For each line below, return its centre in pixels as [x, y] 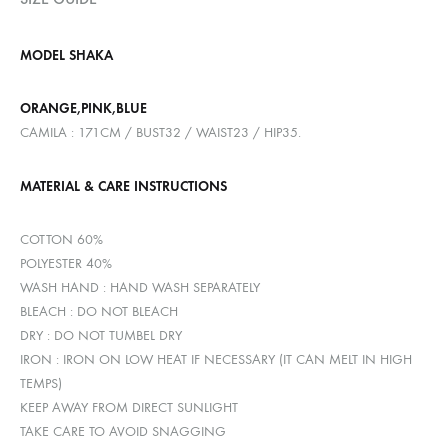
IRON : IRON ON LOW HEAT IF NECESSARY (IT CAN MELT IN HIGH [216, 359]
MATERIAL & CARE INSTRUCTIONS [123, 186]
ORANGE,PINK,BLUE [83, 108]
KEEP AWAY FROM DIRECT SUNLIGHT [129, 407]
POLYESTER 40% [66, 263]
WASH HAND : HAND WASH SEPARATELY [140, 287]
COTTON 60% [61, 239]
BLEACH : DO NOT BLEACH [99, 311]
